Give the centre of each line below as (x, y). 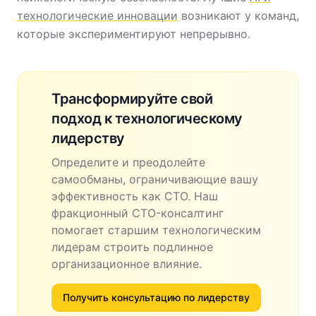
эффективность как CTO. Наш (135, 196)
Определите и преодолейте (128, 162)
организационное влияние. (127, 264)
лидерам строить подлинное (132, 247)
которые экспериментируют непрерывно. (134, 34)
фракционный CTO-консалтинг (138, 213)
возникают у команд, (238, 16)
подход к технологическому (147, 119)
